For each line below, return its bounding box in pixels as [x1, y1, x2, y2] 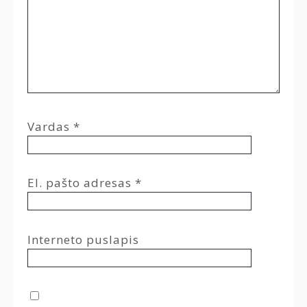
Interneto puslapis [27, 231, 139, 247]
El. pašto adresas [27, 175, 135, 191]
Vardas [27, 118, 73, 134]
